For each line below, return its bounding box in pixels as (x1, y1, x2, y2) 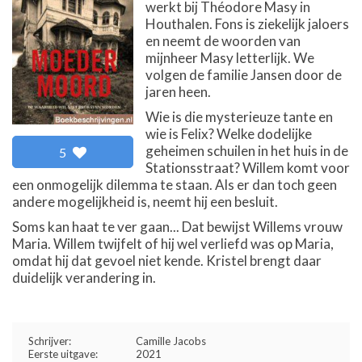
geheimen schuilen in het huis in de (145, 142, 348, 159)
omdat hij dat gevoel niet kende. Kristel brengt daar (12, 252, 322, 269)
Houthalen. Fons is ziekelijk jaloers (145, 15, 349, 32)
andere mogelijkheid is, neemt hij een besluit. (12, 193, 278, 210)
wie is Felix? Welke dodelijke (145, 125, 312, 142)
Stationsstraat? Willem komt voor (145, 159, 350, 176)
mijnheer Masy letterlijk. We (145, 49, 314, 66)
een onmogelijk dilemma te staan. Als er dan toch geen (12, 176, 337, 193)
